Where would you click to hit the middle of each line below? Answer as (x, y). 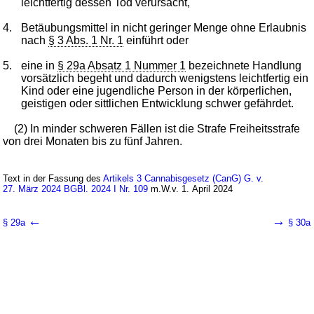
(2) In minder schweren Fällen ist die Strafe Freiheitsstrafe (157, 128)
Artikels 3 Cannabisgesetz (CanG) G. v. (184, 178)
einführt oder (156, 40)
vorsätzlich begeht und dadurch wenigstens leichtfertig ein (165, 78)
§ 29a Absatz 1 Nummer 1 (122, 65)
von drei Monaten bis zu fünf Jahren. (93, 141)
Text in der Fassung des (53, 178)
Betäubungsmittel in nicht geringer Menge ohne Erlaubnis (164, 27)
